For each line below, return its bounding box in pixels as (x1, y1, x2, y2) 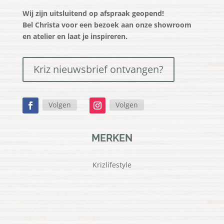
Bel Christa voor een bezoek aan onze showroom (22, 20, 191, 30)
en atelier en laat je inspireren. (22, 31, 127, 41)
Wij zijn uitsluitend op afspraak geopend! (22, 8, 164, 18)
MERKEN (91, 132, 132, 144)
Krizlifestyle (92, 160, 131, 170)
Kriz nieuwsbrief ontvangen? (33, 62, 163, 76)
